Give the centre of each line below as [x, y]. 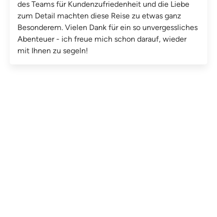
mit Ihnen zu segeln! [53, 50]
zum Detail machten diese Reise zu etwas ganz [99, 15]
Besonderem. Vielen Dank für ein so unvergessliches [108, 27]
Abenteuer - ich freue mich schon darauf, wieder [102, 39]
